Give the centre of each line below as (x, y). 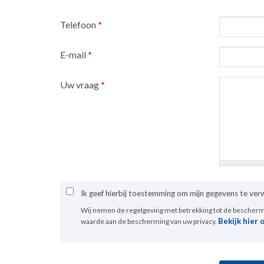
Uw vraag (80, 85)
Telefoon (79, 24)
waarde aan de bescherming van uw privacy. (149, 221)
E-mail (74, 55)
